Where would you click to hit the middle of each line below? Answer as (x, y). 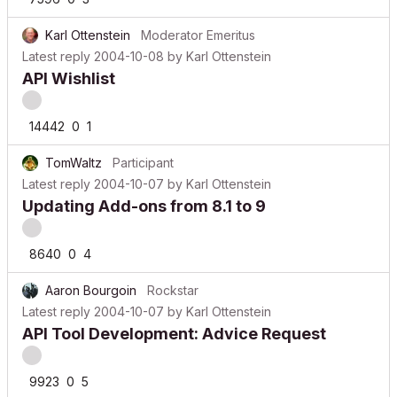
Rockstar (173, 290)
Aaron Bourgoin (91, 290)
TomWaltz (74, 163)
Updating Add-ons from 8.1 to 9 (144, 206)
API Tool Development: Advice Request (174, 334)
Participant (143, 163)
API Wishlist (69, 78)
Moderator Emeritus (198, 35)
